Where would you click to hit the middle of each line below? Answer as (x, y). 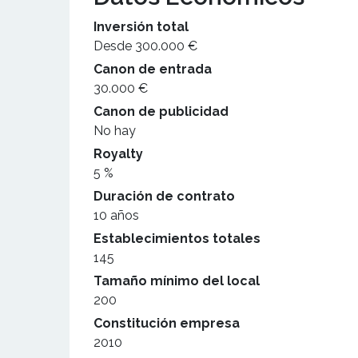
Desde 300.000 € (145, 46)
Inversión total (141, 27)
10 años (116, 215)
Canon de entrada (153, 69)
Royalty (118, 154)
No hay (115, 131)
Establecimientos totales (177, 239)
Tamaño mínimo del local (177, 281)
